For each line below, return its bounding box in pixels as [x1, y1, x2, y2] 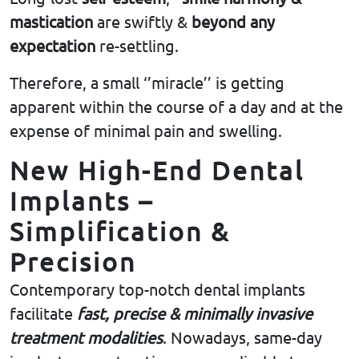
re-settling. [95, 35, 179, 56]
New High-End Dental [10, 155, 305, 187]
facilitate [10, 303, 77, 324]
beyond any [192, 11, 275, 32]
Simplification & [10, 216, 230, 248]
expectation [10, 35, 95, 56]
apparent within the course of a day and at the [10, 96, 343, 117]
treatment [10, 327, 83, 348]
